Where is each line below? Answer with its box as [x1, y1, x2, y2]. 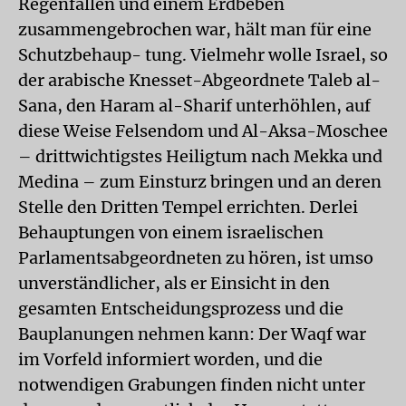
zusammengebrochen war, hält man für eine [18, 19, 372, 40]
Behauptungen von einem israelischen [18, 222, 324, 243]
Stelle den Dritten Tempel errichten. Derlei [18, 197, 358, 217]
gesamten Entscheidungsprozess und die [18, 298, 343, 319]
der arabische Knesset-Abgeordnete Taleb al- [18, 70, 381, 91]
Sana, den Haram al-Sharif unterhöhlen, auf [18, 95, 371, 116]
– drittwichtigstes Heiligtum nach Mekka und [18, 146, 382, 167]
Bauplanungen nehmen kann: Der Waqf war [18, 324, 366, 344]
